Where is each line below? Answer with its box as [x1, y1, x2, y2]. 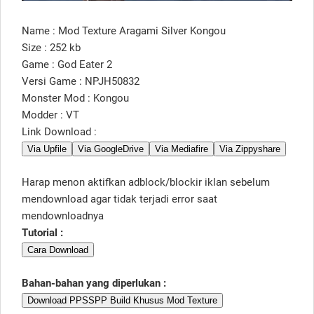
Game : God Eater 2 [22, 57, 112, 71]
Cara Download [27, 244, 88, 255]
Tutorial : [22, 226, 63, 239]
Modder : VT [22, 108, 79, 121]
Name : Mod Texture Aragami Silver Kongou [22, 24, 226, 37]
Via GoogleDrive [78, 143, 144, 154]
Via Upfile [27, 143, 67, 154]
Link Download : [22, 125, 97, 138]
